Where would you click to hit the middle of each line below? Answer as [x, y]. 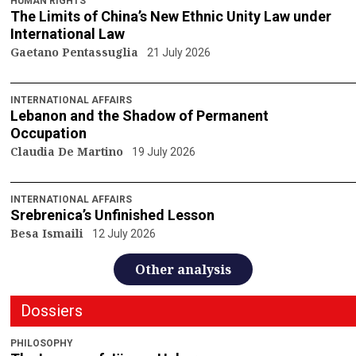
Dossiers [52, 311]
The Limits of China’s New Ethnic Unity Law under [171, 17]
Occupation [48, 133]
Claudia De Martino [68, 152]
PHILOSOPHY [42, 344]
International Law [68, 34]
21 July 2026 [178, 53]
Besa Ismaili [48, 234]
